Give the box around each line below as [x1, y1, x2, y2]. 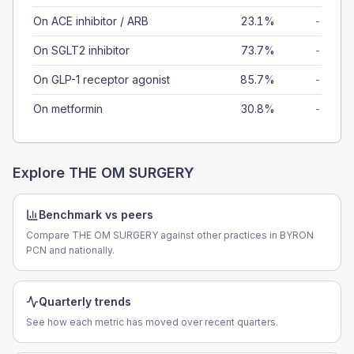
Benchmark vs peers [39, 208, 153, 221]
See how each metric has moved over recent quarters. [26, 316, 278, 328]
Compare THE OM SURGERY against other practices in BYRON [26, 229, 314, 241]
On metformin [33, 102, 103, 115]
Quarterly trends [39, 295, 131, 308]
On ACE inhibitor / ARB [33, 14, 149, 28]
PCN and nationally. [26, 244, 115, 256]
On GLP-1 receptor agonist [33, 73, 170, 86]
